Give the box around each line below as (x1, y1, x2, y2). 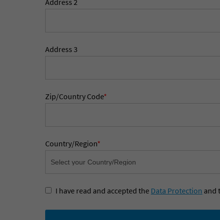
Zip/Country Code (45, 91, 104, 101)
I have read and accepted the (55, 186, 151, 195)
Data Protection (151, 186, 203, 195)
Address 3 (45, 44, 78, 54)
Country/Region (45, 138, 98, 148)
